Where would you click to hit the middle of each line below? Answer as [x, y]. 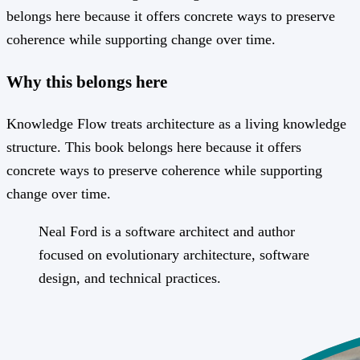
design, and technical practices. [130, 278]
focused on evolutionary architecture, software [174, 254]
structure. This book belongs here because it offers [154, 147]
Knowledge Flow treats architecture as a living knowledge [176, 123]
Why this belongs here [87, 82]
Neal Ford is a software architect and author [167, 231]
